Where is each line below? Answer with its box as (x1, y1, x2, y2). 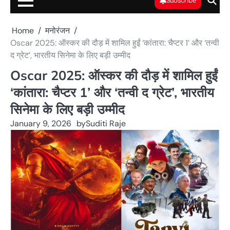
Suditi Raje (86, 118, 126, 129)
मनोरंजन (45, 25, 70, 36)
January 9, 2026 (10, 118, 71, 129)
